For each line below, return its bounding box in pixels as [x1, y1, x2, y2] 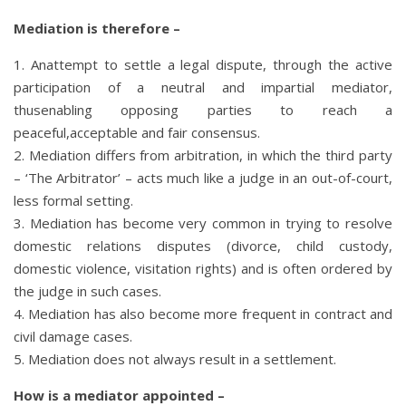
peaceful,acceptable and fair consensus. [14, 122, 260, 141]
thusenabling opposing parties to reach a [14, 100, 392, 119]
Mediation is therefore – [14, 18, 180, 37]
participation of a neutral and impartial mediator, [14, 77, 392, 96]
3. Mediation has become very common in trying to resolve [14, 213, 392, 232]
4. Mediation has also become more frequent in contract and [14, 304, 392, 323]
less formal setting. [14, 190, 133, 209]
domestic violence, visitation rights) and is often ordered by [14, 258, 392, 277]
